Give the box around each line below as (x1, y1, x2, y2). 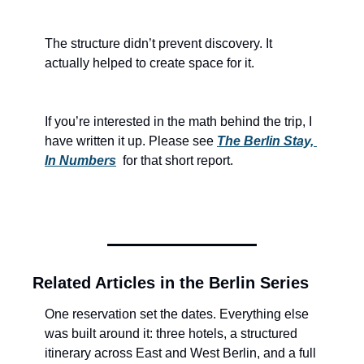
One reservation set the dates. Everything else (45, 307, 309, 322)
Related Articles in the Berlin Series (32, 274, 309, 292)
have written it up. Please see (45, 134, 217, 149)
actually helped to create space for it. (45, 56, 258, 71)
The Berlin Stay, (217, 134, 314, 149)
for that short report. (123, 154, 233, 168)
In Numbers (45, 154, 116, 168)
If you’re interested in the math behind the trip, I (45, 115, 312, 129)
